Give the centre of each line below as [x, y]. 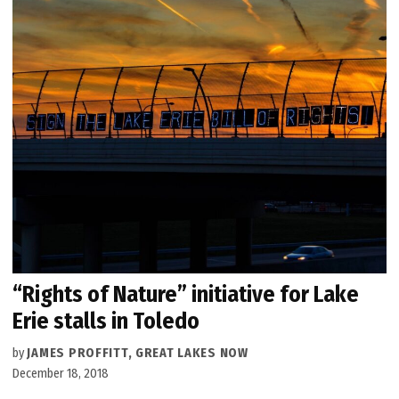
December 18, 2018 [61, 374]
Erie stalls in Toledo [106, 322]
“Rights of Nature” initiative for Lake [186, 295]
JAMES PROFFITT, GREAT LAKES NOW [138, 354]
